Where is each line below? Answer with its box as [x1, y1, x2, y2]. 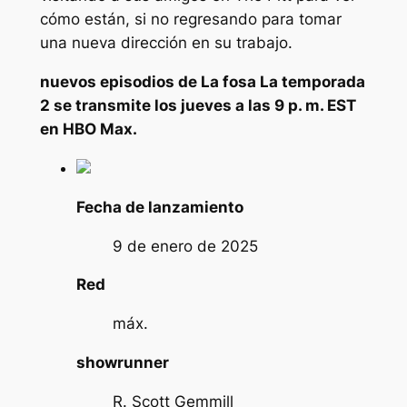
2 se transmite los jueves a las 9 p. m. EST [39, 96, 356, 115]
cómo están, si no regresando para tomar [39, 10, 342, 29]
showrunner [75, 353, 169, 372]
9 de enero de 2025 [112, 236, 258, 255]
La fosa [200, 73, 260, 92]
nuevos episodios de [39, 73, 201, 92]
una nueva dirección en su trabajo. [39, 34, 293, 53]
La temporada [259, 73, 365, 92]
